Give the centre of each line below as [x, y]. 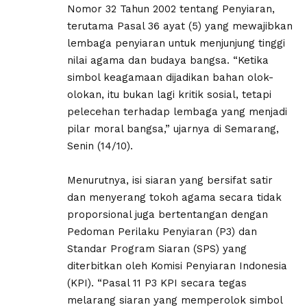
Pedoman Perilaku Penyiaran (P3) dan [162, 232]
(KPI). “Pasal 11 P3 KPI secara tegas [157, 283]
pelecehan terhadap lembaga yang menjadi [177, 112]
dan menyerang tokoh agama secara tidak [174, 198]
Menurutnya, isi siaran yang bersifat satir [170, 181]
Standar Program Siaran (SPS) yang [157, 249]
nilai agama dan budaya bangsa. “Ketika [168, 61]
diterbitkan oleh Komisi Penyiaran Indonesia [177, 266]
